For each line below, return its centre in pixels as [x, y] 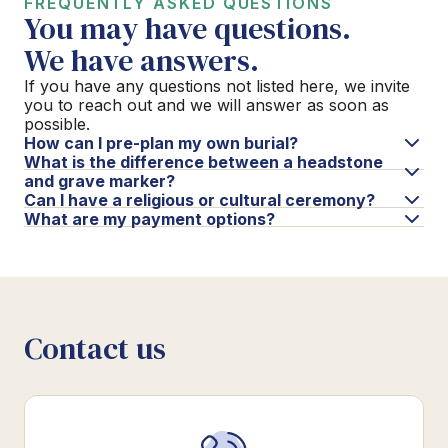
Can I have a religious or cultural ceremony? [199, 199]
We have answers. [141, 60]
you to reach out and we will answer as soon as [206, 104]
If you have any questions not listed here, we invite [217, 85]
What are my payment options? [149, 218]
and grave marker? [99, 180]
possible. [57, 123]
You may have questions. [187, 28]
